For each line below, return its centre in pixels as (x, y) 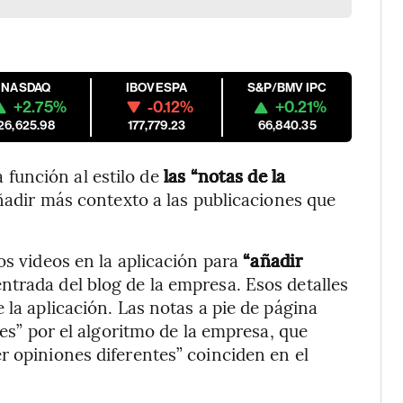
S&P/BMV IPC (287, 88)
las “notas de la (224, 175)
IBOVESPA (157, 88)
